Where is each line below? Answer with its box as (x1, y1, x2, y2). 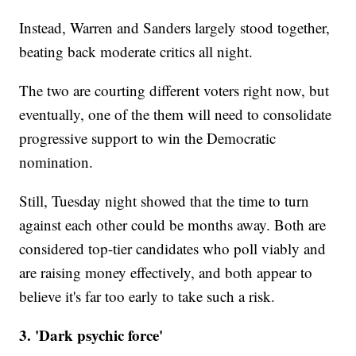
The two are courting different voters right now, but (19, 80, 330, 101)
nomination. (19, 152, 94, 172)
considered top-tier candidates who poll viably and (19, 238, 327, 259)
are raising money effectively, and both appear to (19, 262, 313, 283)
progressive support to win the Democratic (19, 128, 277, 149)
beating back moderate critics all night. (19, 41, 253, 62)
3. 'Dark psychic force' (19, 324, 164, 346)
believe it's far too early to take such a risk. (19, 286, 276, 307)
